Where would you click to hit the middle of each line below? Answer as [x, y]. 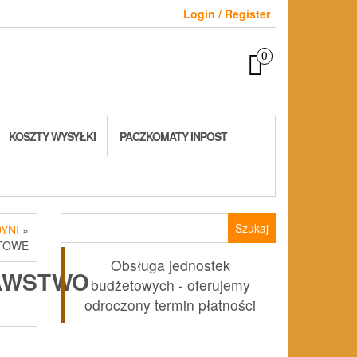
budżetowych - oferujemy [170, 285]
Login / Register [227, 14]
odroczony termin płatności [170, 305]
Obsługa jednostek [170, 265]
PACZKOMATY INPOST [173, 137]
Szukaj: [80, 220]
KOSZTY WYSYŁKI [52, 137]
